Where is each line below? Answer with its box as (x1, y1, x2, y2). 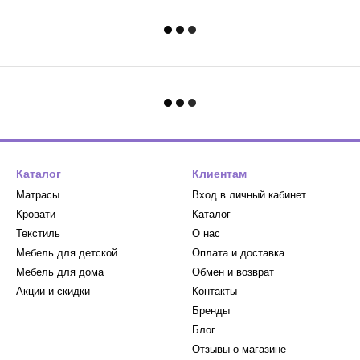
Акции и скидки (16, 285, 90, 297)
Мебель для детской (16, 247, 117, 259)
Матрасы (16, 189, 59, 201)
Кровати (16, 208, 55, 220)
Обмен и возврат (192, 266, 274, 278)
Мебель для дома (16, 266, 104, 278)
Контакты (192, 285, 237, 297)
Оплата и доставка (192, 247, 284, 259)
